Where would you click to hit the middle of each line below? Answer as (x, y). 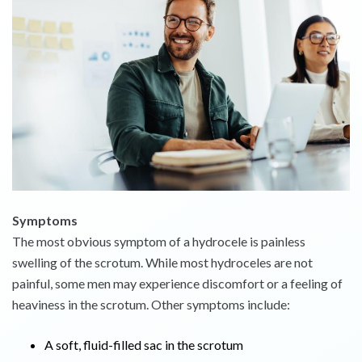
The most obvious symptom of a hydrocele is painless (159, 242)
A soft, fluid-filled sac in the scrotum (144, 345)
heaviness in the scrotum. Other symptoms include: (151, 305)
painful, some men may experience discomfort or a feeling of (177, 284)
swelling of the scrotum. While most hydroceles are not (162, 263)
